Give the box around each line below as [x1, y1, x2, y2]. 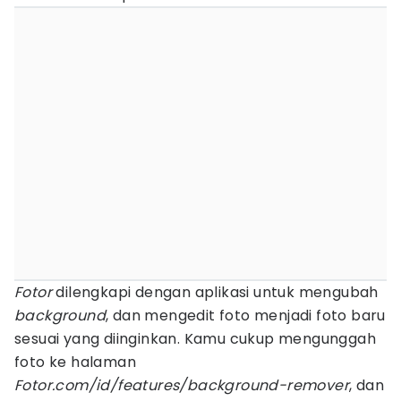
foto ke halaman [14, 352, 137, 372]
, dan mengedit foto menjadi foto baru [106, 305, 386, 326]
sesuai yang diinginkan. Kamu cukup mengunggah [14, 328, 376, 349]
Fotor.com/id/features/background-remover [14, 375, 349, 396]
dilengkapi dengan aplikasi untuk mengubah [52, 282, 379, 303]
